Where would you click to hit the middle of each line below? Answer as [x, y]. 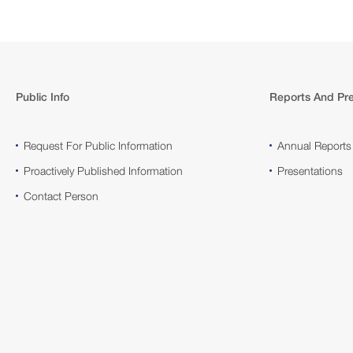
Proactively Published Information [103, 170]
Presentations [310, 170]
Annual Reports [314, 145]
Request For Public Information [98, 145]
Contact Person [61, 195]
